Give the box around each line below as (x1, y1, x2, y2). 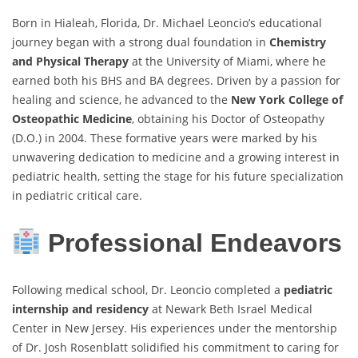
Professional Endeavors (41, 228, 343, 257)
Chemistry (269, 34, 326, 50)
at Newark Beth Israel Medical (149, 301, 312, 317)
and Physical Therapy (12, 54, 129, 70)
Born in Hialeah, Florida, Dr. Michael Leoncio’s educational (12, 15, 322, 31)
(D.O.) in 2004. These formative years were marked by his (12, 130, 317, 146)
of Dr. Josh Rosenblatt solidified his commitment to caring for (12, 340, 339, 356)
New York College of (231, 92, 343, 108)
